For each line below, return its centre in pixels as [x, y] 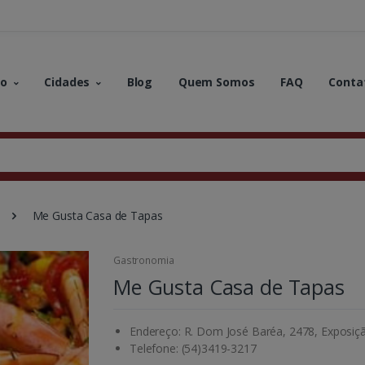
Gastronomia [144, 261]
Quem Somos [216, 81]
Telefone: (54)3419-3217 [193, 349]
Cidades [67, 81]
